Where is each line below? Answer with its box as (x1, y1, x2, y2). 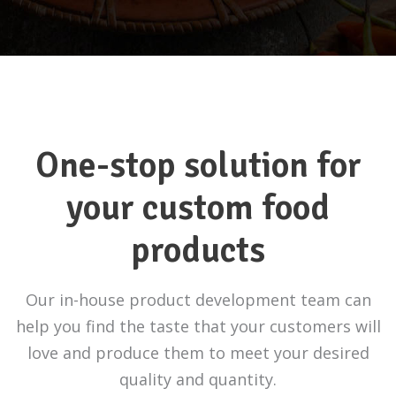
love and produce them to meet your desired (27, 342, 369, 363)
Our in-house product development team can (25, 289, 371, 310)
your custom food (66, 186, 330, 230)
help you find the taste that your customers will (15, 316, 381, 337)
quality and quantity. (119, 369, 277, 390)
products (131, 228, 265, 272)
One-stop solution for (34, 143, 362, 187)
